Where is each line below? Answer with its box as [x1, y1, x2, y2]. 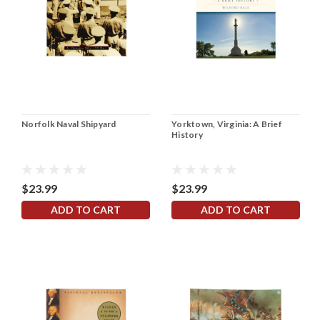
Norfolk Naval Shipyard [21, 119, 116, 130]
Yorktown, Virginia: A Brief [171, 119, 282, 130]
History [171, 129, 203, 141]
